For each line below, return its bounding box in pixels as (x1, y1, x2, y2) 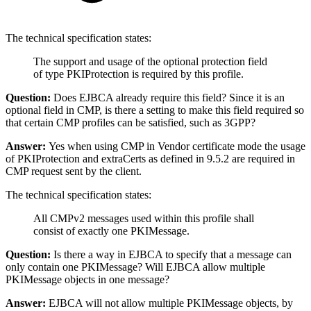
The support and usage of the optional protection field (33, 56, 267, 68)
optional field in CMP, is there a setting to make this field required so (6, 104, 304, 117)
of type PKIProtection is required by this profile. (33, 68, 244, 81)
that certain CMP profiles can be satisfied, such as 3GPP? (6, 117, 255, 129)
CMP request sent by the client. (6, 165, 142, 178)
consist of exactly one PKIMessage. (33, 225, 190, 237)
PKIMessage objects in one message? (6, 274, 169, 286)
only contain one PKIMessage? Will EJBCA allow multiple (6, 261, 265, 274)
